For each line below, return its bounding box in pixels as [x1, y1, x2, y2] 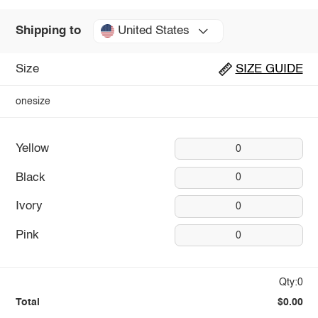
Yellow [15, 143, 49, 155]
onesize [15, 96, 50, 106]
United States [117, 25, 190, 38]
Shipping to [15, 25, 81, 38]
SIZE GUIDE [235, 63, 303, 76]
